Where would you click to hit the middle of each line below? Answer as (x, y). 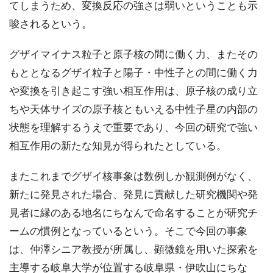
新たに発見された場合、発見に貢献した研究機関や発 (133, 194)
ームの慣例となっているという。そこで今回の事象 (128, 231)
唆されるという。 (51, 23)
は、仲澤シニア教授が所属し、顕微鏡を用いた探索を (133, 249)
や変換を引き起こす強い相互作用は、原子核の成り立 (133, 90)
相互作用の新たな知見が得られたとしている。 (118, 145)
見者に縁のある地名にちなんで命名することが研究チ (133, 212)
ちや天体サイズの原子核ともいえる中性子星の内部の (133, 109)
